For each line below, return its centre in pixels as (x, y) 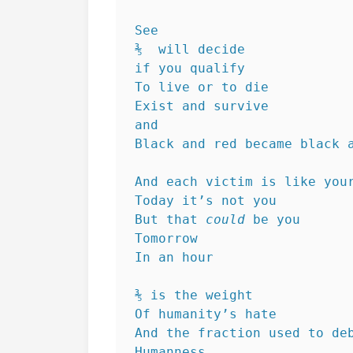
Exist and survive (206, 106)
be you (273, 219)
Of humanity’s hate (206, 314)
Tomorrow (166, 238)
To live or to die (202, 87)
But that (170, 219)
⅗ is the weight (194, 295)
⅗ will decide (190, 49)
